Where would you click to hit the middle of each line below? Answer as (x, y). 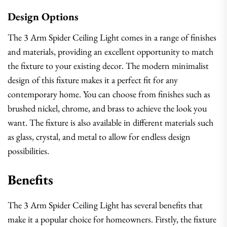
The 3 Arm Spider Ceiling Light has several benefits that (105, 205)
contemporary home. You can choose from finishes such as (109, 94)
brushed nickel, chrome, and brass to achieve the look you (107, 108)
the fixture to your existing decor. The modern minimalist (108, 66)
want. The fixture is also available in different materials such (110, 122)
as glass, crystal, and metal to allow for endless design (99, 137)
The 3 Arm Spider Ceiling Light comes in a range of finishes (112, 37)
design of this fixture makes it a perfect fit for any (93, 80)
